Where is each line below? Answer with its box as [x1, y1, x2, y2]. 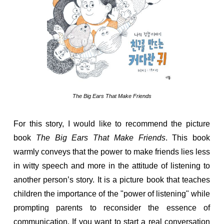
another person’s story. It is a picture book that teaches [13, 175, 210, 184]
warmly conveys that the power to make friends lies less [13, 147, 210, 156]
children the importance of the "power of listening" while [13, 189, 210, 198]
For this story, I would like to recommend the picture [13, 119, 210, 128]
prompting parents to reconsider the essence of [13, 203, 210, 212]
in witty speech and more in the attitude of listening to [13, 161, 210, 170]
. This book [165, 133, 210, 142]
